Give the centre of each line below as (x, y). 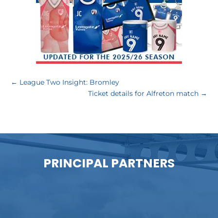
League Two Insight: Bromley (70, 82)
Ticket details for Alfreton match (143, 94)
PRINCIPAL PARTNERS (109, 163)
